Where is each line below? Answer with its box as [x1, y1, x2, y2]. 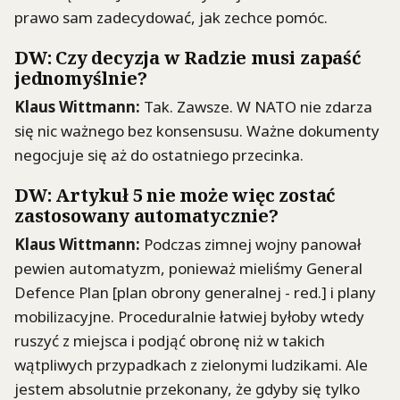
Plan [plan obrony [75, 281, 204, 303]
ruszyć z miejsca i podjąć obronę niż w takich [14, 329, 325, 351]
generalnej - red [204, 281, 318, 303]
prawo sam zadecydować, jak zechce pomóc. [14, 7, 328, 29]
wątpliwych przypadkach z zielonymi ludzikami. [14, 354, 346, 375]
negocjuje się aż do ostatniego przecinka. [14, 144, 304, 165]
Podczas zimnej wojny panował [140, 233, 361, 254]
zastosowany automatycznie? [14, 203, 279, 228]
